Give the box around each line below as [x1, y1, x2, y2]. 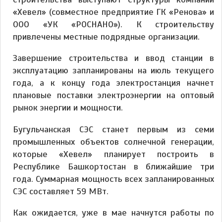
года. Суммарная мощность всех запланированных [13, 173, 214, 184]
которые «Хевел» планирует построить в [13, 148, 214, 160]
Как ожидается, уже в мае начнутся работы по [13, 207, 214, 218]
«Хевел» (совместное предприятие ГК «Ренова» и [13, 6, 214, 18]
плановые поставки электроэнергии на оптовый [13, 90, 214, 101]
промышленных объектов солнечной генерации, [13, 136, 214, 147]
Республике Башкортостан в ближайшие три [13, 161, 214, 172]
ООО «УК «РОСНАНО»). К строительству [13, 19, 214, 30]
